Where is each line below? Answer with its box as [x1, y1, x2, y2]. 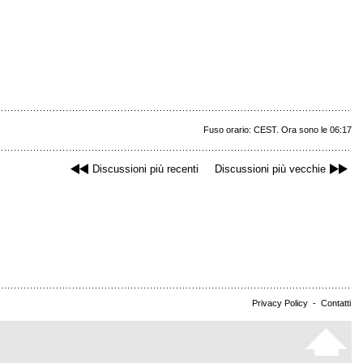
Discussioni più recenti [92, 163, 199, 176]
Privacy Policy [252, 298, 308, 308]
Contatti [321, 298, 351, 308]
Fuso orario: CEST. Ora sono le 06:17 [203, 125, 352, 135]
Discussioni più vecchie [215, 163, 326, 176]
